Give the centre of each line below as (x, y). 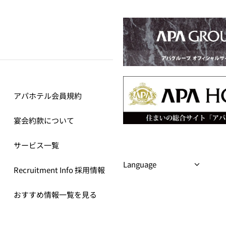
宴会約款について (44, 120)
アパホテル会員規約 (48, 96)
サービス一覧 (37, 145)
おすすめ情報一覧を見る (55, 194)
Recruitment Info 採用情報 (60, 170)
